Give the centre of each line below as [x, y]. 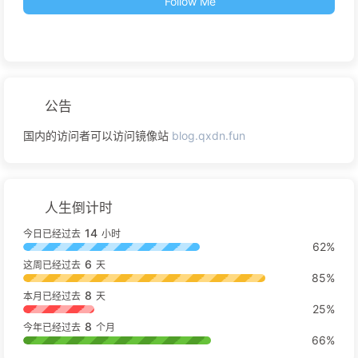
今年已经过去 [52, 328]
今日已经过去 [52, 234]
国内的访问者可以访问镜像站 [97, 136]
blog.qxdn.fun [209, 136]
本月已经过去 [52, 296]
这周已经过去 [52, 265]
